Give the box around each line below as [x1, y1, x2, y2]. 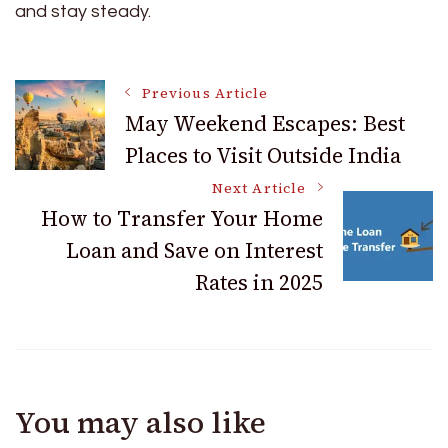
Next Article [212, 179, 306, 199]
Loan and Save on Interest [66, 236, 323, 266]
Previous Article [142, 84, 269, 104]
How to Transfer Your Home [41, 204, 323, 234]
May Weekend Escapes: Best [125, 109, 405, 139]
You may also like [15, 402, 266, 444]
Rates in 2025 [195, 268, 323, 298]
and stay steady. [15, 2, 151, 22]
